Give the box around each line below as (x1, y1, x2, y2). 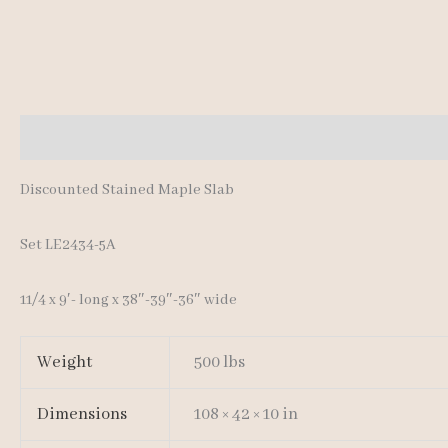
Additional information (119, 128, 278, 147)
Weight (37, 352, 93, 374)
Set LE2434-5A (20, 236, 116, 255)
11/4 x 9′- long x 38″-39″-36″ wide (20, 290, 237, 309)
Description (20, 128, 100, 147)
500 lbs (194, 352, 246, 374)
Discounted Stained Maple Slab (20, 181, 234, 200)
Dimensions (37, 404, 128, 426)
